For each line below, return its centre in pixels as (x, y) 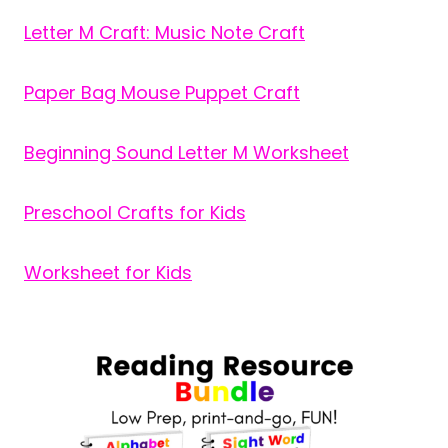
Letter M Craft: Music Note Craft (164, 33)
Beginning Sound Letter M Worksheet (186, 153)
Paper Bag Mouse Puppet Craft (162, 93)
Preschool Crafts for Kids (135, 213)
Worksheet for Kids (108, 273)
